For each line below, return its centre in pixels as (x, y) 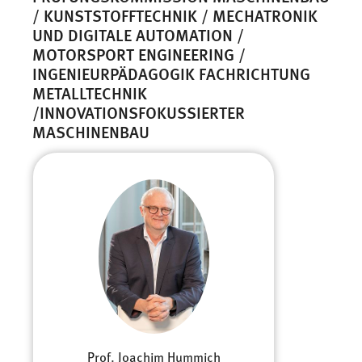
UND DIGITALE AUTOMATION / (138, 34)
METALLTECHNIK (90, 92)
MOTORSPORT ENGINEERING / (139, 53)
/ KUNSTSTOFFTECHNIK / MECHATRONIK (175, 15)
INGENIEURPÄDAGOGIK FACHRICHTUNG (171, 73)
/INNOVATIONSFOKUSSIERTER (139, 112)
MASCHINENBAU (91, 131)
